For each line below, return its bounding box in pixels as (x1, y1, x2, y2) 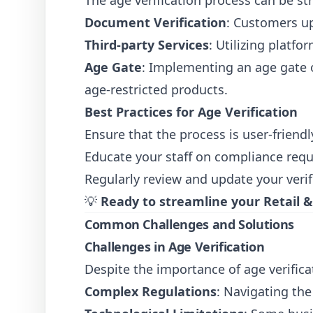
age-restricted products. (85, 81, 228, 98)
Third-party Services (85, 36, 209, 53)
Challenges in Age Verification (85, 238, 265, 255)
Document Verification (85, 14, 226, 31)
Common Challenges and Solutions (85, 216, 294, 233)
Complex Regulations (85, 283, 217, 300)
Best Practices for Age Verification (85, 103, 298, 120)
